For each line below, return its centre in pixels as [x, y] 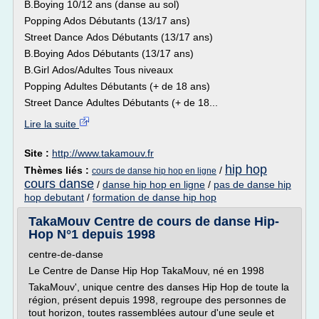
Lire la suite [52, 124]
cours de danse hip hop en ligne [154, 171]
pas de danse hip [252, 184]
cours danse [59, 184]
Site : [38, 153]
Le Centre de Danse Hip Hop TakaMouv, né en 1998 [146, 271]
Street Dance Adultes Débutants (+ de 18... [121, 103]
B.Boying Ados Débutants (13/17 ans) [109, 53]
